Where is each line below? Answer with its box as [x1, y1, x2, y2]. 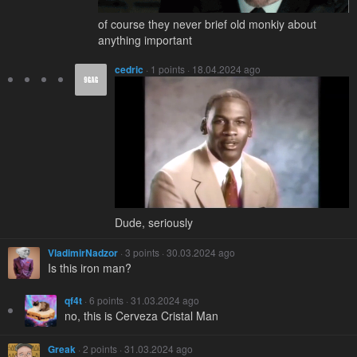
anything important [98, 31, 192, 48]
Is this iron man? [48, 259, 131, 276]
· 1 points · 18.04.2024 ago [143, 61, 261, 76]
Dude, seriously [115, 214, 193, 230]
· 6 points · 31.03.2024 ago [82, 292, 199, 307]
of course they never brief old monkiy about [98, 15, 316, 32]
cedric [115, 61, 143, 76]
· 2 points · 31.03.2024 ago [76, 341, 193, 355]
